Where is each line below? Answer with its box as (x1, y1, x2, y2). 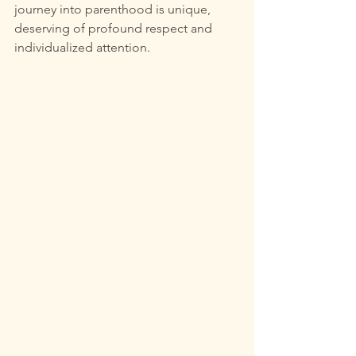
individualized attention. (14, 40, 150, 55)
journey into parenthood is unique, (14, 2, 214, 17)
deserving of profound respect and (14, 21, 215, 36)
